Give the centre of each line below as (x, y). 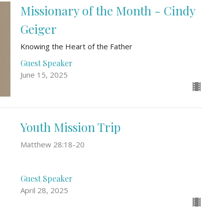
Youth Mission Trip (70, 127)
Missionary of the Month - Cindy (108, 10)
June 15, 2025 (44, 74)
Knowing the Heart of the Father (76, 46)
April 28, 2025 (44, 190)
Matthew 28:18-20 (52, 144)
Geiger (38, 29)
